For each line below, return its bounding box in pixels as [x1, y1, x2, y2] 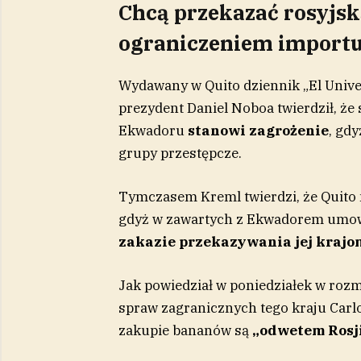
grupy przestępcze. [118, 144, 242, 163]
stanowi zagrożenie [187, 122, 329, 140]
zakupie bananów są [118, 322, 252, 340]
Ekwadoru [118, 122, 188, 140]
